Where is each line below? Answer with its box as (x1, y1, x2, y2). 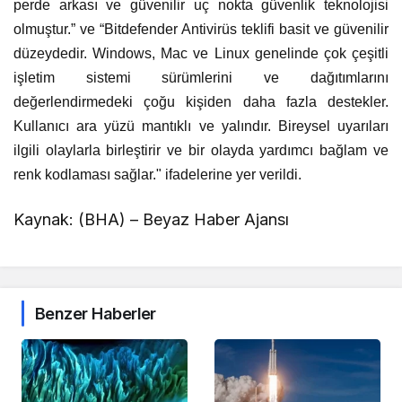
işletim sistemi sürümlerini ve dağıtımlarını (13, 69, 389, 85)
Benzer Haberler (35, 303, 156, 323)
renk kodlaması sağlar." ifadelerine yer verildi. (13, 166, 302, 182)
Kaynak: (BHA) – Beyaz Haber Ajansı (13, 209, 290, 229)
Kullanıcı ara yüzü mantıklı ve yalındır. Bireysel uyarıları (13, 118, 389, 134)
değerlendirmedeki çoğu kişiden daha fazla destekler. (13, 93, 389, 109)
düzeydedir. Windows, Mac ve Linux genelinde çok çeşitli (13, 45, 389, 61)
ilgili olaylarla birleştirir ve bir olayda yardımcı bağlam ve (13, 142, 389, 158)
